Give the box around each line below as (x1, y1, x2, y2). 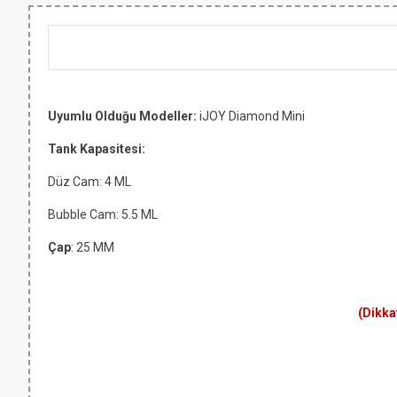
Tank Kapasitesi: (48, 142, 145, 156)
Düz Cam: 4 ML (48, 175, 131, 189)
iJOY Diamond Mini (199, 109, 305, 123)
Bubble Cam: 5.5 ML (48, 207, 158, 222)
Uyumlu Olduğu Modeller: (48, 109, 199, 123)
